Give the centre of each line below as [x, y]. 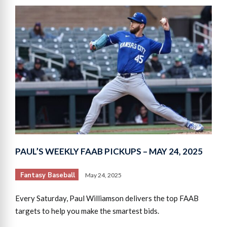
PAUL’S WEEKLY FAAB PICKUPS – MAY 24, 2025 [109, 151]
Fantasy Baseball [48, 175]
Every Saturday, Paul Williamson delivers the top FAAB [107, 198]
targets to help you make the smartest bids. [87, 211]
